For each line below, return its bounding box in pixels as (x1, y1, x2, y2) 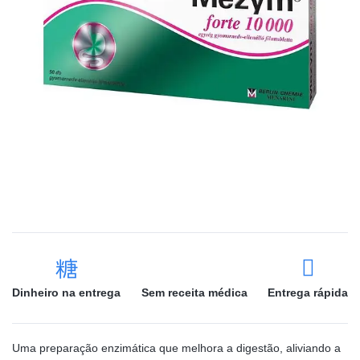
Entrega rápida (268, 286, 348, 299)
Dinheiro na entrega (12, 286, 121, 299)
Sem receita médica (141, 286, 247, 299)
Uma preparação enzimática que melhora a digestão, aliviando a (12, 342, 341, 354)
